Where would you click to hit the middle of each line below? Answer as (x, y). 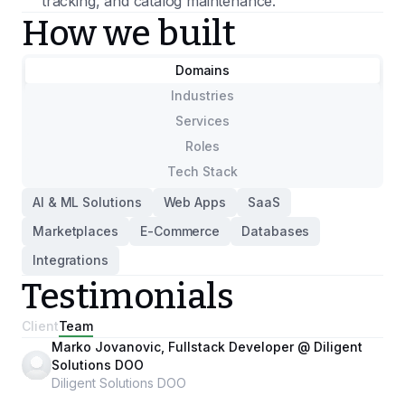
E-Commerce (180, 231)
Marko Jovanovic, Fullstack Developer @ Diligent (207, 347)
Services (202, 121)
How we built (129, 33)
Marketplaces (75, 231)
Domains (202, 70)
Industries (202, 95)
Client (40, 326)
